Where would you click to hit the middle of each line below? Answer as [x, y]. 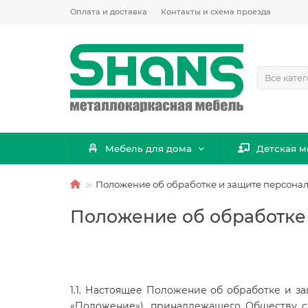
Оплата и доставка [109, 12]
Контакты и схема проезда [216, 12]
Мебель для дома [149, 148]
